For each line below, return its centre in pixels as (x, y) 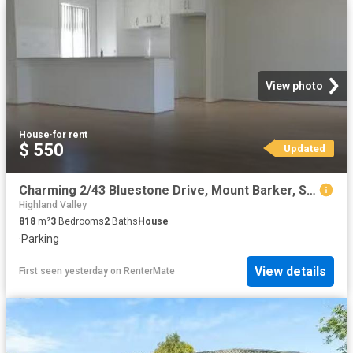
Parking (40, 239)
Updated (304, 149)
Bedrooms (80, 222)
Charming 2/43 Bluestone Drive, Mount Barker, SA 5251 (311, 190)
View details (290, 271)
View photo (294, 85)
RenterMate (149, 271)
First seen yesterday (63, 271)
